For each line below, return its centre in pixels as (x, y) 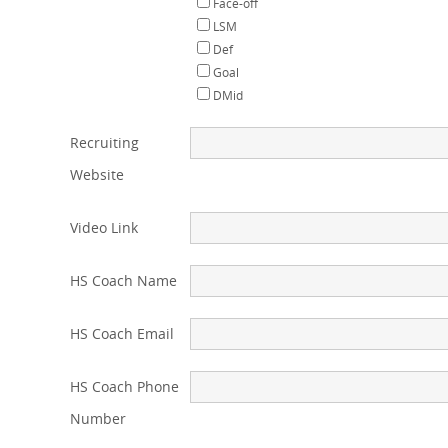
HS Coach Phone (124, 386)
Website (97, 174)
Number (98, 418)
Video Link (104, 227)
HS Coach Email (122, 333)
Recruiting (104, 142)
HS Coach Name (123, 280)
